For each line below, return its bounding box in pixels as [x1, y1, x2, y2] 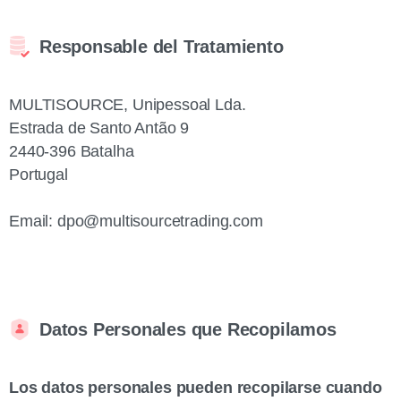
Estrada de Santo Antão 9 [9, 119, 190, 137]
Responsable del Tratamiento [39, 37, 284, 56]
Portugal [9, 166, 68, 183]
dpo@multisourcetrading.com [56, 212, 263, 230]
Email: [9, 212, 57, 230]
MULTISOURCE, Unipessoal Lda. [9, 96, 246, 114]
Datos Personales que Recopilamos [39, 320, 337, 339]
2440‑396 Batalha [9, 142, 134, 160]
